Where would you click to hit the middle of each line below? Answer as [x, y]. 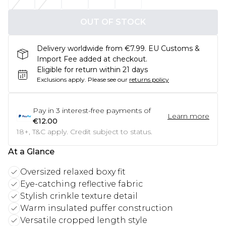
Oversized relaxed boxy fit [73, 172]
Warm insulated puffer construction [97, 208]
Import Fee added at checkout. [92, 59]
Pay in [43, 110]
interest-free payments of [106, 110]
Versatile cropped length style [84, 220]
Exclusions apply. [62, 79]
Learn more [188, 116]
